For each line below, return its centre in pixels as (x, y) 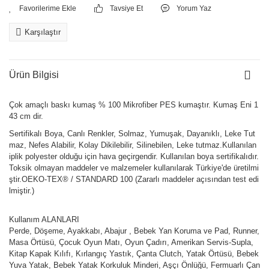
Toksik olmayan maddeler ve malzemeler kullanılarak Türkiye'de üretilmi (134, 168)
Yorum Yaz (194, 8)
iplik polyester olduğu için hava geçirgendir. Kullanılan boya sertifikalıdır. (134, 156)
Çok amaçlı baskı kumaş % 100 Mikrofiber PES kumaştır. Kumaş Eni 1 (134, 105)
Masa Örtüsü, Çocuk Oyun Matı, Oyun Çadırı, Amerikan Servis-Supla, (131, 242)
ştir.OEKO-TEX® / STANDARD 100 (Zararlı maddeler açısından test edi (134, 179)
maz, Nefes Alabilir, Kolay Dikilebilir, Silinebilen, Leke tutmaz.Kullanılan (133, 145)
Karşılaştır (43, 32)
